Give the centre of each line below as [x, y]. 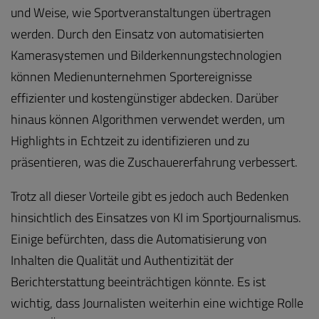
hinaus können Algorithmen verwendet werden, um [148, 119]
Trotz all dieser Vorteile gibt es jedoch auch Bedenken [150, 196]
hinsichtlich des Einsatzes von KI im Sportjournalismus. [156, 217]
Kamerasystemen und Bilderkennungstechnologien [146, 55]
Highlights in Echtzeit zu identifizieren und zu [130, 140]
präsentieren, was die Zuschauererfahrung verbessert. [154, 162]
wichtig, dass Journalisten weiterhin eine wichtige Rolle [157, 303]
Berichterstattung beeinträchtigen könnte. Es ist [138, 281]
